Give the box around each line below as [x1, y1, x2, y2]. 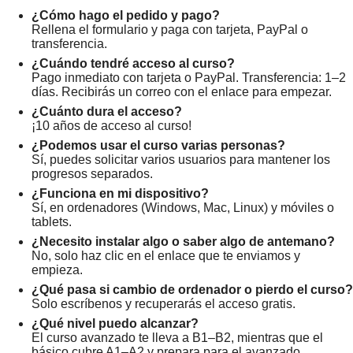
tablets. [32, 215, 72, 229]
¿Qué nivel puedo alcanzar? [32, 317, 199, 331]
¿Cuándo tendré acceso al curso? [32, 57, 235, 71]
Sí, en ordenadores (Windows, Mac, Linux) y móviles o [32, 201, 334, 215]
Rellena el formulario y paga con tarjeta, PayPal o [32, 23, 308, 37]
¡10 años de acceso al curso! [32, 119, 191, 133]
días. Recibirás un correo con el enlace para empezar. [32, 85, 332, 99]
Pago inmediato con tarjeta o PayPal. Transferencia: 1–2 [32, 71, 346, 85]
